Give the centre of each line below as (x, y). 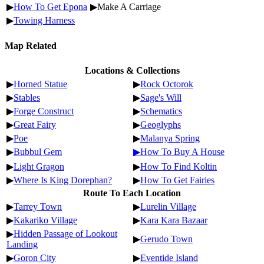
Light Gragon (39, 166)
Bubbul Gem (38, 151)
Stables (27, 97)
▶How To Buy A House (179, 151)
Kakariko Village (45, 220)
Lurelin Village (168, 206)
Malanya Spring (170, 138)
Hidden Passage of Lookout (65, 233)
